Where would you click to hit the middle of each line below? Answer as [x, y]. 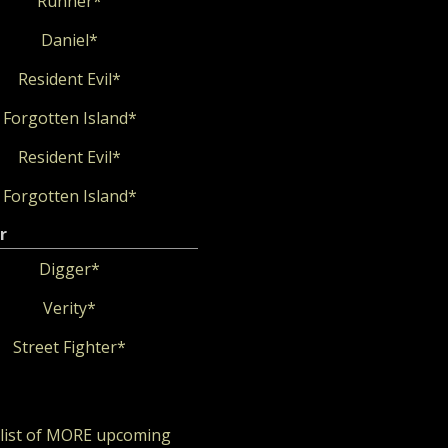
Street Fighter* [69, 347]
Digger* [69, 269]
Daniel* [69, 40]
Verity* [69, 308]
